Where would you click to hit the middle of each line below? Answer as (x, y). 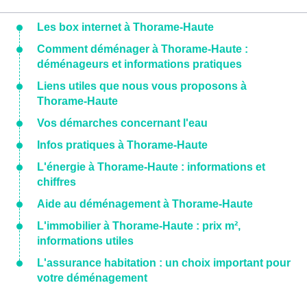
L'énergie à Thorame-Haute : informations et (151, 167)
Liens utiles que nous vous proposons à (142, 86)
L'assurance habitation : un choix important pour (164, 263)
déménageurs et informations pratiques (139, 64)
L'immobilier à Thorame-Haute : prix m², (139, 226)
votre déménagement (92, 278)
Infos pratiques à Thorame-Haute (122, 145)
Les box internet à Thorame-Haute (125, 27)
